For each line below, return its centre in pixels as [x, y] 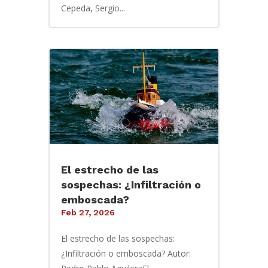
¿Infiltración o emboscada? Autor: [127, 254]
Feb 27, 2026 [88, 213]
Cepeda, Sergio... [93, 8]
